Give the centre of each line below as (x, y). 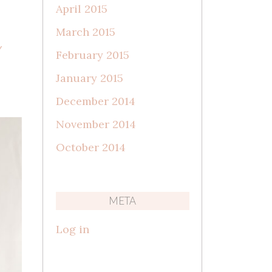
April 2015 (81, 8)
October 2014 (90, 147)
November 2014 (96, 124)
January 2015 (89, 78)
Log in (72, 229)
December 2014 (95, 101)
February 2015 (92, 55)
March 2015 (85, 32)
